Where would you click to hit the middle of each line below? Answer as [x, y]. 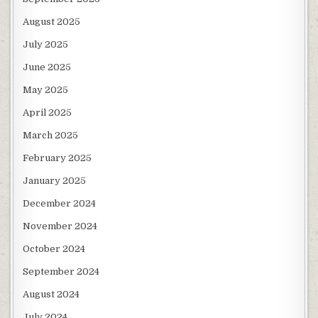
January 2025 [55, 181]
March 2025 [51, 136]
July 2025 [46, 45]
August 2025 [52, 22]
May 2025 [46, 90]
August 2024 [51, 295]
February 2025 [57, 158]
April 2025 [48, 113]
